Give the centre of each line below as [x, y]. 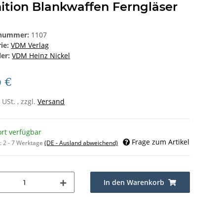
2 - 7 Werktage [24, 143]
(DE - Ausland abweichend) [81, 143]
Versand [51, 102]
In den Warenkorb [134, 183]
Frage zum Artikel [161, 142]
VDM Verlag [30, 45]
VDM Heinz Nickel [41, 56]
